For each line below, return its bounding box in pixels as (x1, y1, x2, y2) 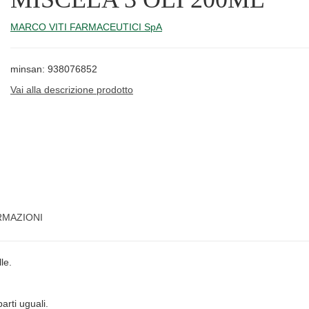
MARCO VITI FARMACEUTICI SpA (10, 21, 162, 32)
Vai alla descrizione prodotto (10, 84, 133, 95)
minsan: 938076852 (10, 63, 97, 74)
